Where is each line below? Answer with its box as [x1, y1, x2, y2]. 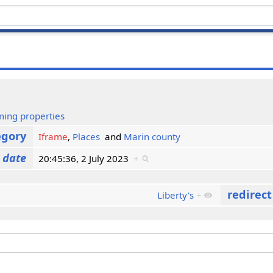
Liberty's [157, 188, 194, 201]
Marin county [124, 130, 181, 143]
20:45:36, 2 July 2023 [38, 152, 134, 165]
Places [73, 130, 101, 143]
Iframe [38, 130, 68, 143]
